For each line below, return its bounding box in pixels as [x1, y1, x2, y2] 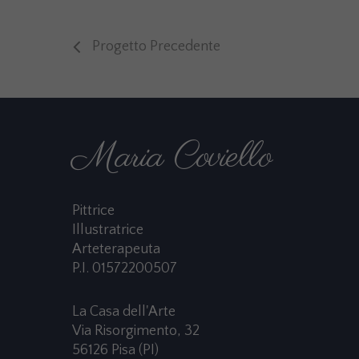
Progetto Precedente [92, 38, 220, 54]
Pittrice [72, 202, 115, 219]
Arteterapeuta [72, 240, 160, 257]
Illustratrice [72, 221, 143, 238]
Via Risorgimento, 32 [72, 322, 200, 339]
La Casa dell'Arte [72, 303, 175, 320]
